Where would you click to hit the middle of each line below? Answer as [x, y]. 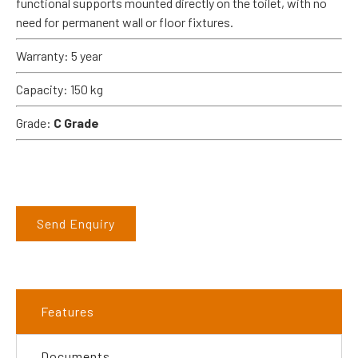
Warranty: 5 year [59, 55]
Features [68, 311]
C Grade [76, 122]
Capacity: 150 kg [60, 89]
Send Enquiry [76, 223]
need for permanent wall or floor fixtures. [125, 22]
